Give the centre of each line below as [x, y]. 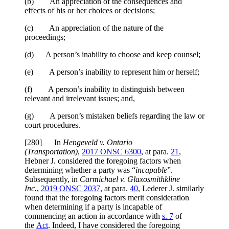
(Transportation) [51, 152]
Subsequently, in [52, 179]
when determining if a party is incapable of [93, 207]
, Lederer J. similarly [171, 189]
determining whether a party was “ [80, 170]
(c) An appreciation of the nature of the [94, 28]
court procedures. [52, 125]
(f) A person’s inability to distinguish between [105, 89]
